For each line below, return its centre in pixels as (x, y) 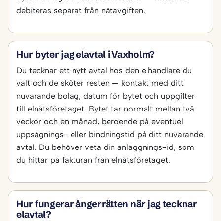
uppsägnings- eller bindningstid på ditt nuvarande (110, 134)
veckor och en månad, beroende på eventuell (101, 122)
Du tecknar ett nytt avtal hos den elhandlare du (104, 70)
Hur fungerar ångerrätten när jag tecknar (107, 204)
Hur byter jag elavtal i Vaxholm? (86, 55)
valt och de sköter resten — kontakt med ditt (100, 83)
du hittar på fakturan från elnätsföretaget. (93, 160)
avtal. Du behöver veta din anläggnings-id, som (105, 147)
